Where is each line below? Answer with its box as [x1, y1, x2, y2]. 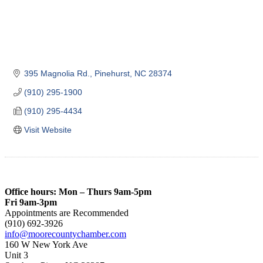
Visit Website [23, 124, 72, 134]
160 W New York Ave [5, 239, 87, 249]
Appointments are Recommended [5, 207, 129, 218]
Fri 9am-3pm [5, 197, 57, 207]
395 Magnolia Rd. [23, 68, 90, 78]
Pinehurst [94, 68, 130, 78]
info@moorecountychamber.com [5, 228, 126, 239]
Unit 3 [5, 249, 28, 260]
